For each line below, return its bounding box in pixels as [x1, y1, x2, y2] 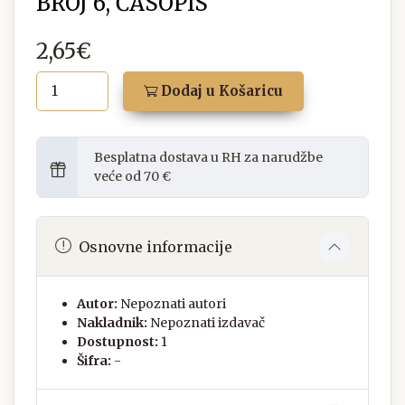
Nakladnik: [77, 315, 147, 332]
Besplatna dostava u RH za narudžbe [94, 149, 323, 166]
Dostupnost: [77, 334, 158, 351]
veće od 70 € [94, 168, 171, 185]
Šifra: [77, 353, 111, 370]
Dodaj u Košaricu [157, 82, 283, 100]
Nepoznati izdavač [150, 315, 265, 332]
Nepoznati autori [120, 296, 226, 313]
